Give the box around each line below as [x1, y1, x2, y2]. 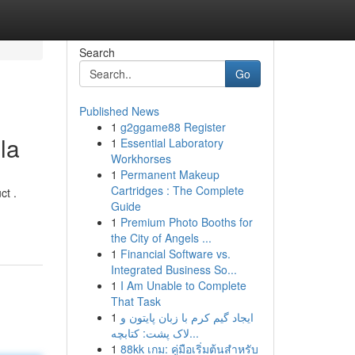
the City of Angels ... [110, 230, 212, 246]
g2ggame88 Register [120, 119, 226, 135]
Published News [78, 103, 159, 119]
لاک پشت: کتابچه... [189, 325, 199, 341]
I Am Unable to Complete [120, 277, 246, 293]
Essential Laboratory [120, 135, 223, 151]
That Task [110, 293, 161, 309]
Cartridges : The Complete [110, 182, 244, 198]
